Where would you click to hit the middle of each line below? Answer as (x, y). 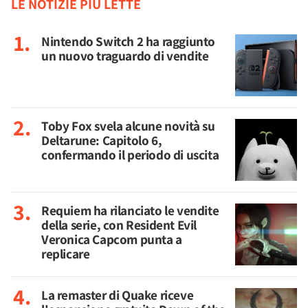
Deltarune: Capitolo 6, (102, 140)
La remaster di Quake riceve (118, 295)
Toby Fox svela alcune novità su (128, 126)
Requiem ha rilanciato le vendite (130, 210)
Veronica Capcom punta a (112, 239)
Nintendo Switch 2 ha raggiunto (129, 41)
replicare (66, 254)
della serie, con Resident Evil (119, 225)
